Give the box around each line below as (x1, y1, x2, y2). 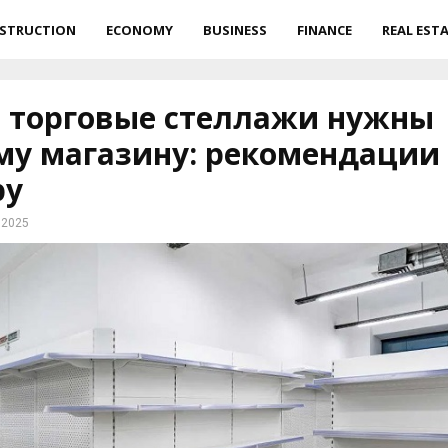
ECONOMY (106, 21, 174, 39)
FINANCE (297, 21, 353, 39)
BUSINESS (203, 21, 268, 39)
